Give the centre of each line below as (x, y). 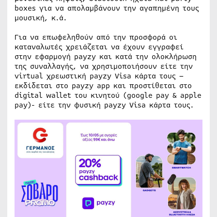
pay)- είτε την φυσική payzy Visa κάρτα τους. (106, 105)
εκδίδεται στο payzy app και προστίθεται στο (103, 85)
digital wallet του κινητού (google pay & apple (108, 95)
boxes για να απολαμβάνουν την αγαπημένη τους (107, 8)
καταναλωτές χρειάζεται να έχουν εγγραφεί (99, 47)
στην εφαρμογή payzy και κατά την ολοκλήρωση (106, 56)
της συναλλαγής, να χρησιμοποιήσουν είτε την (104, 66)
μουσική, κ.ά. (42, 18)
